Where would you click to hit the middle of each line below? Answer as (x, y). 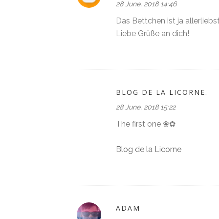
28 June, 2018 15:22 (146, 107)
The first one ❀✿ (146, 124)
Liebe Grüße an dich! (153, 33)
